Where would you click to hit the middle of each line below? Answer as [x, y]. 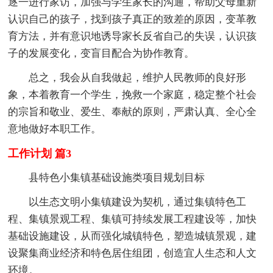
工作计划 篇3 [40, 153]
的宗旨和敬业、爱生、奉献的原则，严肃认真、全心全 [133, 112]
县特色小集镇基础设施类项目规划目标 [107, 177]
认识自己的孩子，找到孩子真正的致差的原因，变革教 [133, 19]
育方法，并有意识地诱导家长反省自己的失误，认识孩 [133, 36]
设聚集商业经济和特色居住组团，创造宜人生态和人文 [133, 253]
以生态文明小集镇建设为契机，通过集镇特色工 [127, 202]
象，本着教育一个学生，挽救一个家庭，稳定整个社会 [133, 94]
